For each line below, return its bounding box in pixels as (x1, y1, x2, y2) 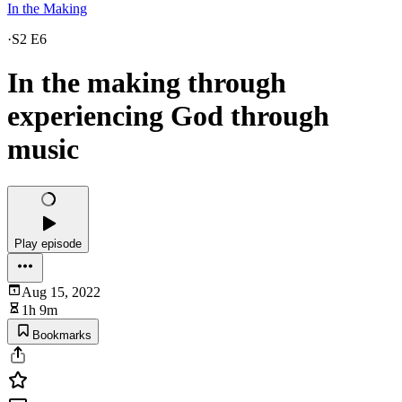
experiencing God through (7, 100, 329, 133)
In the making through (7, 66, 286, 100)
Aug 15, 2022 (22, 284, 100, 300)
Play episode (14, 236, 82, 250)
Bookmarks (32, 328, 92, 342)
